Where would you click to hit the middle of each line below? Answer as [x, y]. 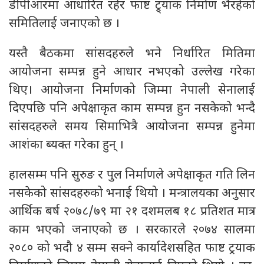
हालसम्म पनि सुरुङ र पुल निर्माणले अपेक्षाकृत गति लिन [132, 176]
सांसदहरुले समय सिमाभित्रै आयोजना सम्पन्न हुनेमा [132, 127]
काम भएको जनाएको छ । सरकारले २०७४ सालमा [132, 230]
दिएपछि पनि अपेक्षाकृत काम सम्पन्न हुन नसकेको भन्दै [132, 109]
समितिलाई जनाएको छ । [64, 24]
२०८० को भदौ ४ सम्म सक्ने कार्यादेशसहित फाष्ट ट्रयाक [132, 249]
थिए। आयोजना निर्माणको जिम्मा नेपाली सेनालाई [132, 91]
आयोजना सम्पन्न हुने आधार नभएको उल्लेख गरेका [132, 72]
